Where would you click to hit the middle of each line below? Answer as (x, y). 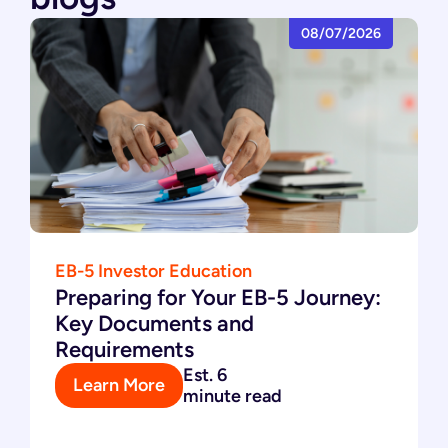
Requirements (124, 349)
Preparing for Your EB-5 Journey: (218, 297)
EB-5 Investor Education (153, 270)
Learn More (119, 384)
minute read (232, 395)
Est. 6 (205, 374)
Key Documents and (154, 323)
